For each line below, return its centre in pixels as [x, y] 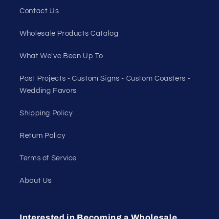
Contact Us [39, 11]
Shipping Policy [46, 113]
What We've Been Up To [61, 56]
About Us [36, 181]
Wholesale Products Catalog [69, 34]
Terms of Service [48, 158]
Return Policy [43, 136]
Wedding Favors [48, 91]
